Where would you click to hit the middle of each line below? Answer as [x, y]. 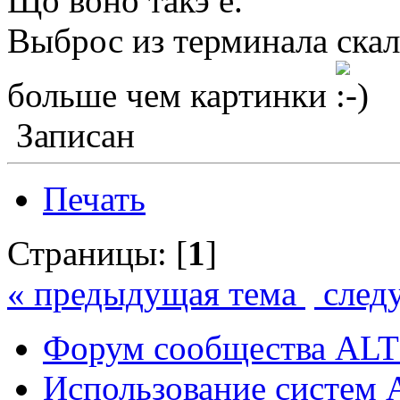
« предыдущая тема [156, 293]
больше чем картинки [171, 95]
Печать [94, 198]
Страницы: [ [97, 253]
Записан [71, 135]
